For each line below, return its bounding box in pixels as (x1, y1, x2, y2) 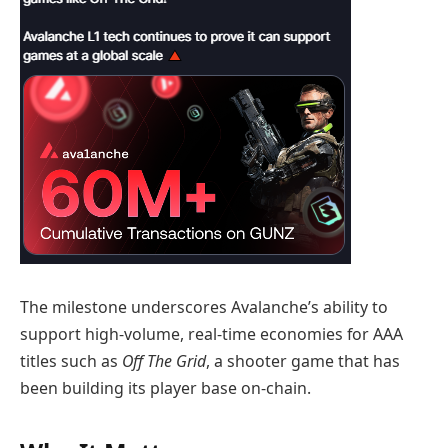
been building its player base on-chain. (20, 377, 311, 400)
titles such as (20, 350, 122, 373)
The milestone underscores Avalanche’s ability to (20, 296, 388, 319)
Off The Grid (122, 350, 206, 373)
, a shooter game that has (206, 350, 400, 373)
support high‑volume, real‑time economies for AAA (20, 323, 403, 346)
